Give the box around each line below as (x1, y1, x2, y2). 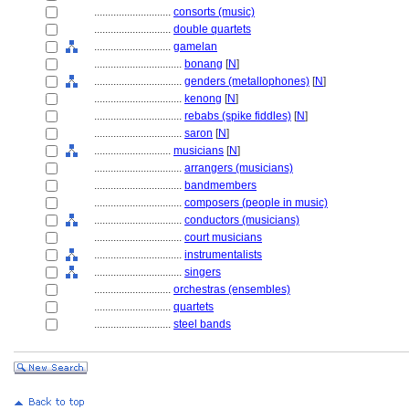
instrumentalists (184, 248, 262, 261)
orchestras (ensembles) (173, 283, 290, 296)
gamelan (173, 40, 217, 53)
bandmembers (184, 179, 257, 192)
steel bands (173, 318, 231, 330)
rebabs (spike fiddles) (184, 110, 291, 122)
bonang (184, 58, 223, 70)
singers (184, 266, 221, 278)
